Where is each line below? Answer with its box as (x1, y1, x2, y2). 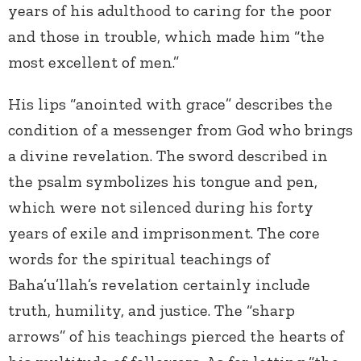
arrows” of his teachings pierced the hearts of (8, 326, 344, 346)
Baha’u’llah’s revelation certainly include (8, 275, 310, 295)
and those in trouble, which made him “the (8, 27, 325, 47)
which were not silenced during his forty (8, 197, 313, 218)
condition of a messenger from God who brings (8, 120, 353, 140)
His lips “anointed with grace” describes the (8, 94, 333, 114)
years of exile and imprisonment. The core (8, 223, 320, 243)
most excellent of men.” (8, 52, 183, 73)
